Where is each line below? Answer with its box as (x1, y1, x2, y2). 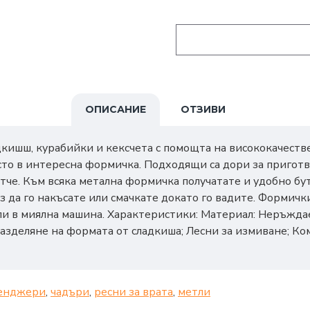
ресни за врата (94, 284, 173, 300)
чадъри (51, 284, 89, 300)
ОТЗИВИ (180, 103, 226, 116)
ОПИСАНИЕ (84, 103, 146, 116)
